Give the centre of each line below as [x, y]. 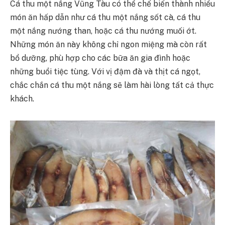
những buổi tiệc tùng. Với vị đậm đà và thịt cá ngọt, [105, 72]
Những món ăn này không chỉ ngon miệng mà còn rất [108, 45]
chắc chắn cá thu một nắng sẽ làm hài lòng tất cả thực [112, 85]
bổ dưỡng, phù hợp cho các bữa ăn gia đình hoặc [100, 58]
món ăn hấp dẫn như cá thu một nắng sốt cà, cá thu [105, 18]
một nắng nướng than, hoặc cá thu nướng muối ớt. [103, 31]
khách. [23, 99]
